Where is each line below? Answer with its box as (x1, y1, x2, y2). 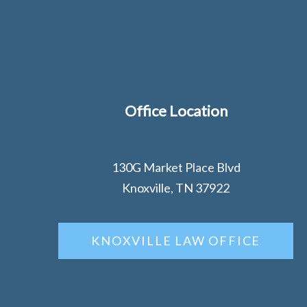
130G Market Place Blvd (111, 160, 241, 175)
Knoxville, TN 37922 (122, 180, 230, 196)
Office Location (124, 101, 228, 121)
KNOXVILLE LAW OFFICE (91, 233, 261, 249)
